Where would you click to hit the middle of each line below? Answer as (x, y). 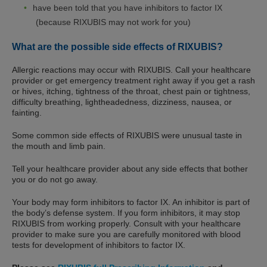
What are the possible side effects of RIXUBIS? (117, 47)
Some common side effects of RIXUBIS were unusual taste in (127, 136)
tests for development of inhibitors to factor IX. (99, 245)
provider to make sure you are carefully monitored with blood (126, 235)
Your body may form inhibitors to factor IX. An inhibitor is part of (131, 202)
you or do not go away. (55, 180)
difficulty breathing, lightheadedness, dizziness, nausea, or (122, 102)
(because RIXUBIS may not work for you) (113, 22)
